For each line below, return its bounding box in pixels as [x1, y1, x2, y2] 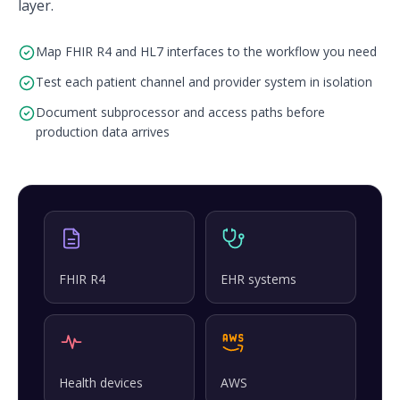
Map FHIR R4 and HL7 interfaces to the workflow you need [36, 42, 377, 60]
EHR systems [221, 270, 296, 287]
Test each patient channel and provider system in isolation [36, 72, 372, 90]
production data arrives [36, 122, 170, 140]
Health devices [59, 373, 143, 391]
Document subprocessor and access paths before [36, 103, 325, 121]
